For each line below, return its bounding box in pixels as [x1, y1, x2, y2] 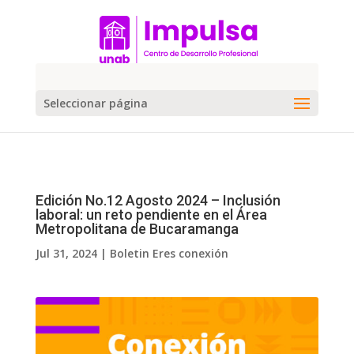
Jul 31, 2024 [35, 246, 97, 261]
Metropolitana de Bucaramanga [35, 220, 239, 237]
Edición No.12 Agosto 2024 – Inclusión [35, 192, 281, 209]
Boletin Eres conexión [109, 246, 228, 261]
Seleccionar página [43, 96, 148, 111]
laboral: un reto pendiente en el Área [35, 206, 267, 223]
